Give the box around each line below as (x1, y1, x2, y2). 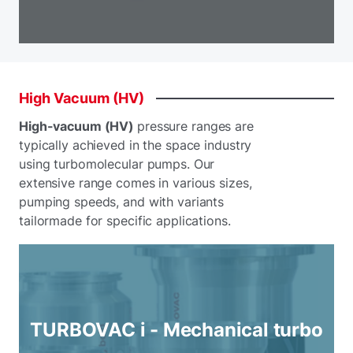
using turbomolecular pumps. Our (19, 156, 215, 172)
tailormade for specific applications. (19, 213, 231, 229)
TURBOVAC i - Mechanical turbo (30, 318, 323, 341)
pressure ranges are (137, 118, 254, 134)
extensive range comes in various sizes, (19, 175, 252, 191)
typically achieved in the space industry (19, 137, 252, 153)
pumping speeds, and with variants (19, 194, 225, 210)
